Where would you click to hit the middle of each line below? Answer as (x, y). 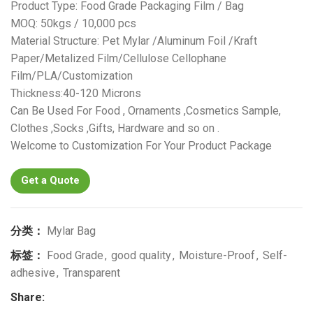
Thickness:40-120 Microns (76, 93)
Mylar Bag (71, 231)
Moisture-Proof (217, 255)
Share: (28, 297)
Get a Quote (50, 180)
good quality (141, 255)
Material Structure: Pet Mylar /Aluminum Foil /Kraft (134, 41)
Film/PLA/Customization (72, 75)
